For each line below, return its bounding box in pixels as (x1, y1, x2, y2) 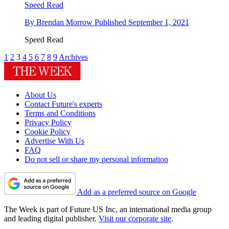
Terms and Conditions (25, 109, 96, 118)
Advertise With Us (25, 136, 84, 146)
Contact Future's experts (25, 100, 102, 109)
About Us (25, 90, 56, 100)
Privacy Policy (25, 118, 72, 127)
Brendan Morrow (36, 18, 93, 27)
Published (95, 18, 128, 27)
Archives (59, 53, 88, 62)
